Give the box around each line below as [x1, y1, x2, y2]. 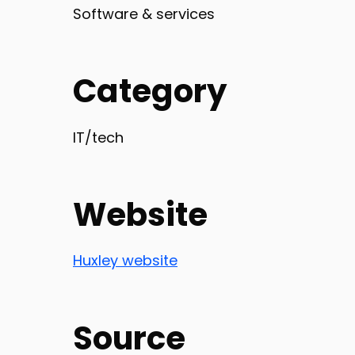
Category [73, 69, 227, 114]
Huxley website [73, 250, 177, 271]
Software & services [73, 3, 215, 24]
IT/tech [73, 127, 124, 147]
